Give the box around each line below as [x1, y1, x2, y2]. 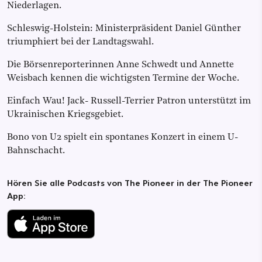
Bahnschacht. [7, 146, 65, 156]
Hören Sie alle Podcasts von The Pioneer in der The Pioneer [7, 177, 253, 188]
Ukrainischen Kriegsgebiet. [7, 109, 123, 119]
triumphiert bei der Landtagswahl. [7, 37, 154, 47]
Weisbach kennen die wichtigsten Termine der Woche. [7, 73, 239, 83]
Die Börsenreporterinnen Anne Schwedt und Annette [7, 60, 234, 70]
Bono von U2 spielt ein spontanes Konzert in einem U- [7, 132, 238, 142]
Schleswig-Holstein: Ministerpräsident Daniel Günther [7, 23, 241, 33]
